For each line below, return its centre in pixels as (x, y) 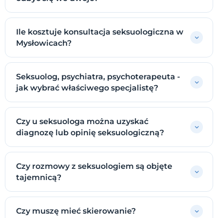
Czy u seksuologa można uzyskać (82, 122)
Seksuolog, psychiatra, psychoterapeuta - (98, 77)
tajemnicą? (39, 178)
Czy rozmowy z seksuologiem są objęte (94, 166)
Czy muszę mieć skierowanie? (76, 211)
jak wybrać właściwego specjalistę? (87, 88)
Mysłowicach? (44, 43)
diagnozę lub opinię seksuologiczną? (90, 133)
